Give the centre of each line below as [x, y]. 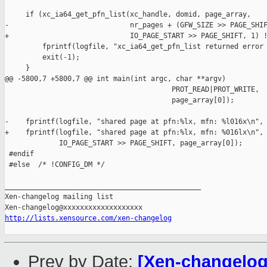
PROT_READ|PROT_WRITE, [132, 90]
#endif [19, 154]
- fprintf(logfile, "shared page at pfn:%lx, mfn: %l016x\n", [134, 122]
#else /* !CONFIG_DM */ [55, 165]
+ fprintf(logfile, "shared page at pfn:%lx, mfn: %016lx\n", [134, 133]
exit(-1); [42, 58]
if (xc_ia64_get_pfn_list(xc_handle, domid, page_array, [128, 15]
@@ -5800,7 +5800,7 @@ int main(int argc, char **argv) [115, 79]
